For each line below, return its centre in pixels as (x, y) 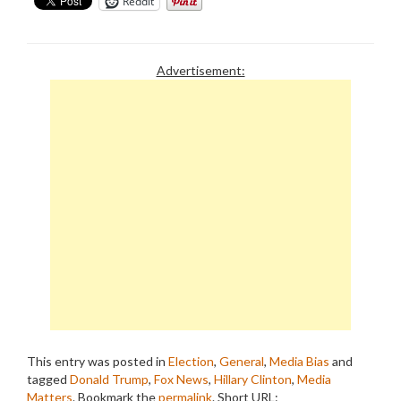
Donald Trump (109, 379)
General (242, 361)
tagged (48, 379)
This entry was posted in (98, 361)
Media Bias (299, 361)
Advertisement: (200, 70)
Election (191, 361)
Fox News (181, 379)
